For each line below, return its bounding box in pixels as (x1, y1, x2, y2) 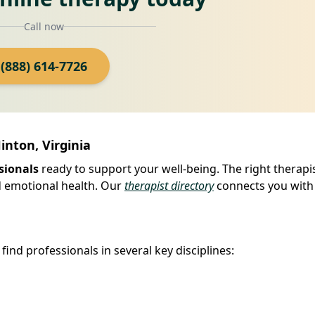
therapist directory (124, 177, 214, 193)
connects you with (214, 177, 314, 193)
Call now (23, 19, 64, 33)
